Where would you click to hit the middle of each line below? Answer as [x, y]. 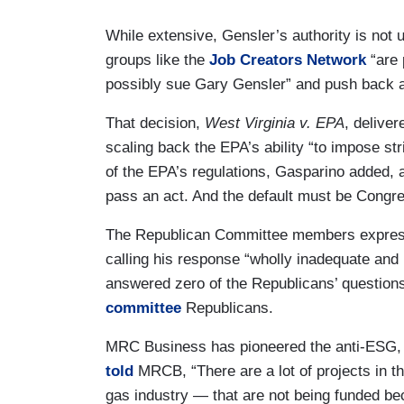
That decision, [155, 124]
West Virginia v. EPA [275, 124]
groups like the [157, 60]
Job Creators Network [288, 60]
